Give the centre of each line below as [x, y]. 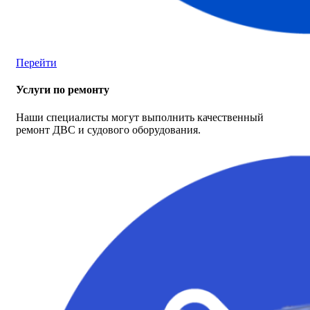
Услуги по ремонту [63, 90]
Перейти [36, 63]
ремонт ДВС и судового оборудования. [108, 129]
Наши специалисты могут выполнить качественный [140, 117]
